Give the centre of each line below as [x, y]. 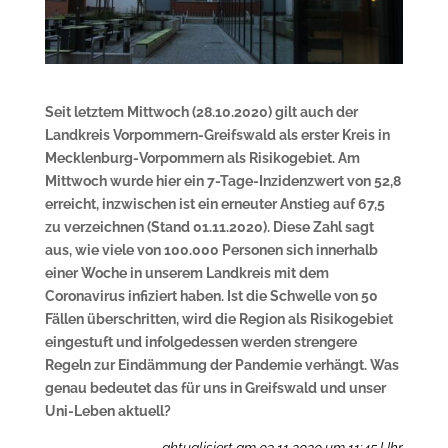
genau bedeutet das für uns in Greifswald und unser [215, 387]
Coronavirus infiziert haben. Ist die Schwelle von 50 [211, 295]
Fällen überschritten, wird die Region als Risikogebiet [218, 318]
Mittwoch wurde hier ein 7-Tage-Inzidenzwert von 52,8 [222, 180]
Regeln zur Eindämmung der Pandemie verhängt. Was [221, 364]
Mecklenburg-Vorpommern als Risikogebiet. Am [202, 157]
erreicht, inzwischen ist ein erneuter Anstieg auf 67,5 [214, 203]
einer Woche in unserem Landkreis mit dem [186, 272]
